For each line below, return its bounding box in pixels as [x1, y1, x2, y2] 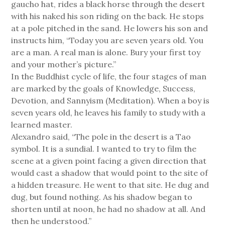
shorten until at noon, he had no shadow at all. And [11, 204, 206, 214]
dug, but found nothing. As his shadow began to [11, 192, 193, 202]
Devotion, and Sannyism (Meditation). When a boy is [11, 95, 210, 106]
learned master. [11, 120, 73, 130]
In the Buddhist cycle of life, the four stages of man [11, 71, 207, 82]
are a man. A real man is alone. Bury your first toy [11, 47, 201, 58]
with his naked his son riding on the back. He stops [11, 11, 204, 22]
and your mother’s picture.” [11, 59, 117, 70]
